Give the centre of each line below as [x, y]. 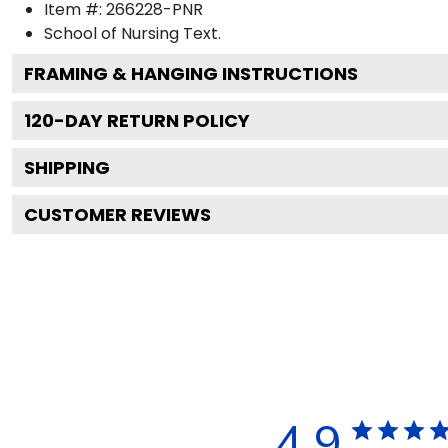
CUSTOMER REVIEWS [117, 214]
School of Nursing [111, 33]
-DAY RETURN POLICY [152, 120]
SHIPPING [67, 167]
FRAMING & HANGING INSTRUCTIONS [191, 73]
